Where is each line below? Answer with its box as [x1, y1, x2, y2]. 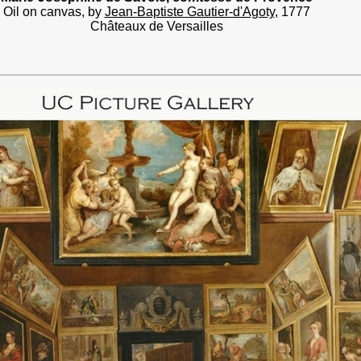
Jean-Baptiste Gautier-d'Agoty [104, 5, 275, 19]
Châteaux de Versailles [89, 19, 223, 33]
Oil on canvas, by [2, 5, 105, 19]
